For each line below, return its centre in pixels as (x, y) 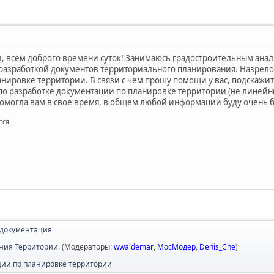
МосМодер (176, 246)
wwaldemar (133, 246)
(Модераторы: (87, 246)
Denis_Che (217, 246)
